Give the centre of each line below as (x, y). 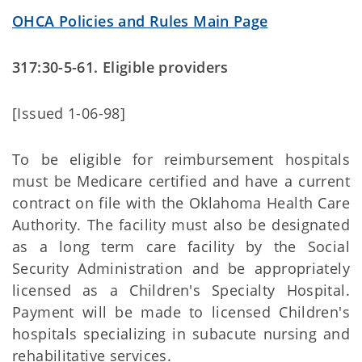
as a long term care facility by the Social (181, 246)
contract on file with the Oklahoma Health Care (181, 203)
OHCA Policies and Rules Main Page (140, 21)
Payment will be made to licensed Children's (181, 312)
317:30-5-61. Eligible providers (120, 67)
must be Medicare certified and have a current (181, 181)
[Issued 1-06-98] (69, 113)
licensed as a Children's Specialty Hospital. (181, 290)
